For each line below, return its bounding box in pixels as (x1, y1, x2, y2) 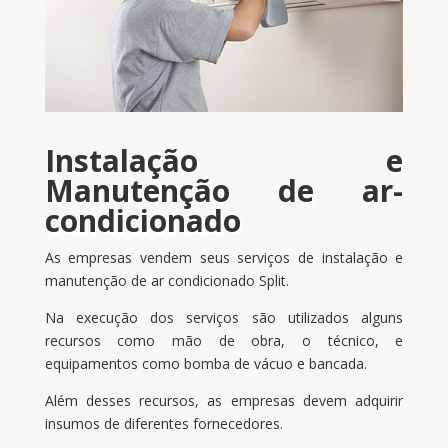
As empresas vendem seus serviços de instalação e (44, 248, 404, 268)
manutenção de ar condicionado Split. (44, 271, 289, 291)
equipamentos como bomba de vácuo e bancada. (44, 354, 367, 374)
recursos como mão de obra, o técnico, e (44, 331, 404, 351)
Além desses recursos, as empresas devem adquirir (44, 391, 404, 411)
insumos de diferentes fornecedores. (44, 414, 283, 434)
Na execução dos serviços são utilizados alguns (44, 308, 404, 328)
